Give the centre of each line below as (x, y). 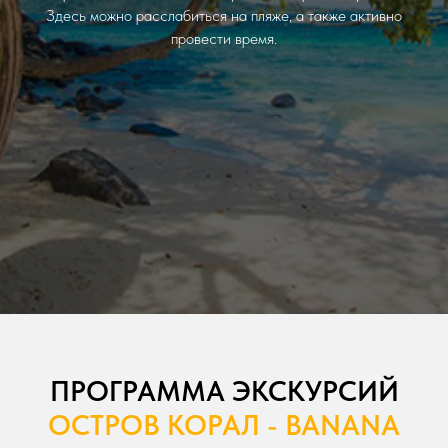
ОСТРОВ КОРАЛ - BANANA (224, 424)
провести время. (224, 38)
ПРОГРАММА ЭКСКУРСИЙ (224, 390)
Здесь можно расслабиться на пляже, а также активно (224, 15)
